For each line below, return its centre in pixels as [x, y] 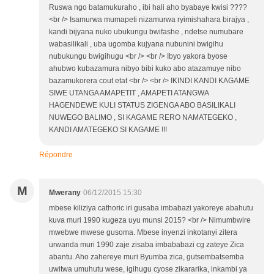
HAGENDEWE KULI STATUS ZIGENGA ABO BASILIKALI [142, 106]
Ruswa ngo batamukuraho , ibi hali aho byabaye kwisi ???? [148, 8]
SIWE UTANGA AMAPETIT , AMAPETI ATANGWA [129, 93]
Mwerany [65, 193]
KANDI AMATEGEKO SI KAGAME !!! [108, 130]
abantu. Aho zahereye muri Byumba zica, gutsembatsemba [146, 257]
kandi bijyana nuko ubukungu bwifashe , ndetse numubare [146, 32]
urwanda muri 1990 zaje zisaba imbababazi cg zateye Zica [146, 245]
